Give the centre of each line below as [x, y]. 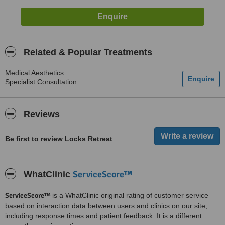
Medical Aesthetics [34, 73]
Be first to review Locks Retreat [59, 139]
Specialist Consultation [41, 82]
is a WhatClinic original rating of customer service [130, 195]
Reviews [40, 114]
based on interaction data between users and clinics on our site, [106, 206]
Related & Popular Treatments [87, 52]
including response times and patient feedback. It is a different [103, 216]
